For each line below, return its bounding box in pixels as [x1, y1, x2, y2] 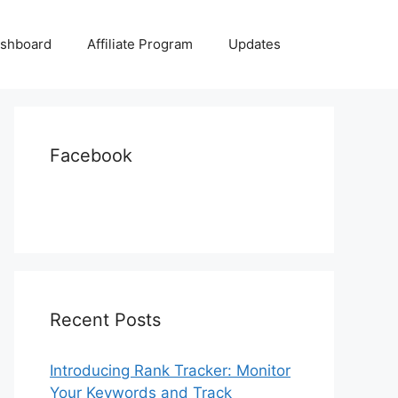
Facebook [50, 145, 132, 166]
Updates [228, 36, 281, 52]
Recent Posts [50, 309, 161, 330]
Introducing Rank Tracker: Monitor [50, 362, 291, 379]
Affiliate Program [87, 36, 193, 52]
